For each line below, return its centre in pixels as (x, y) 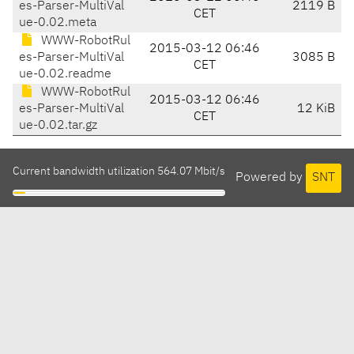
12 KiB (316, 109)
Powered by (271, 177)
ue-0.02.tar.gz (58, 126)
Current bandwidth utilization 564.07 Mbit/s (119, 172)
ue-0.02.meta (58, 23)
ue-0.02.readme (65, 75)
